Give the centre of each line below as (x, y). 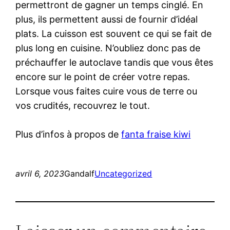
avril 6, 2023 (40, 173)
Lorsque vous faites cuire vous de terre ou (107, 91)
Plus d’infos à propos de (69, 134)
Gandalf (80, 173)
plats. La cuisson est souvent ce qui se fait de (114, 33)
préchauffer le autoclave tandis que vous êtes (114, 62)
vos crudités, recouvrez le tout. (83, 105)
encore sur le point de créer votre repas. (103, 76)
